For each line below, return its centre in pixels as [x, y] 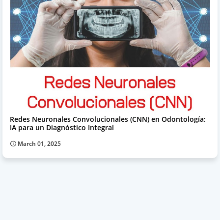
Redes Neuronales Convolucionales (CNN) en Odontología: [108, 119]
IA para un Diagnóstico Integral [62, 127]
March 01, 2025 [39, 143]
